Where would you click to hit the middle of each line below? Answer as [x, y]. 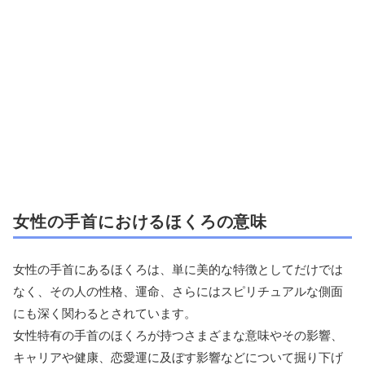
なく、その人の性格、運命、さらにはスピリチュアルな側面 [178, 291]
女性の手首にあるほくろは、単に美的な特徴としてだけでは [178, 269]
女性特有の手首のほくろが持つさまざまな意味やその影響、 [178, 335]
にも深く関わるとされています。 [105, 313]
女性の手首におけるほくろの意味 [140, 221]
